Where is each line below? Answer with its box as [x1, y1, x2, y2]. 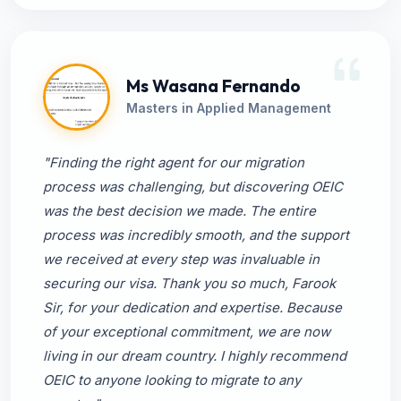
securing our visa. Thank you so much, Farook [43, 275, 336, 292]
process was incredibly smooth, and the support [43, 226, 349, 243]
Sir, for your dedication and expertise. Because [43, 299, 342, 316]
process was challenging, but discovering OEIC [43, 178, 343, 195]
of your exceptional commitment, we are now [43, 323, 330, 340]
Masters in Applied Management [126, 100, 331, 115]
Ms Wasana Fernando [126, 75, 301, 97]
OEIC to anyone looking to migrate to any [43, 371, 301, 388]
